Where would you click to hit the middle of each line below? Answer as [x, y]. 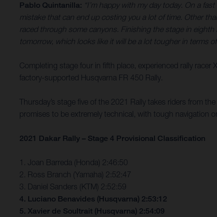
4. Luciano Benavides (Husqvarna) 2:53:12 [93, 199]
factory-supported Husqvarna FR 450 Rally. [91, 78]
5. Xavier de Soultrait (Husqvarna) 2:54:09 [92, 211]
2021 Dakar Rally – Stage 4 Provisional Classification [112, 139]
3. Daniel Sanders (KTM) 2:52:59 [73, 187]
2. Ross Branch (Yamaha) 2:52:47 [75, 175]
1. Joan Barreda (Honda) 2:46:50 [74, 163]
